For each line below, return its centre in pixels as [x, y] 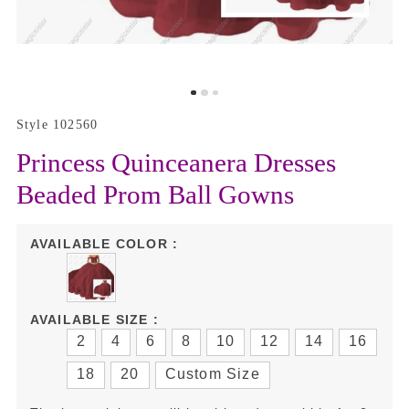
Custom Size [212, 373]
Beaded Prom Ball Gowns [155, 194]
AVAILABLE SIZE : [94, 319]
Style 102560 [57, 125]
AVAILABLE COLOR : [104, 243]
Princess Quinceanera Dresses [176, 162]
